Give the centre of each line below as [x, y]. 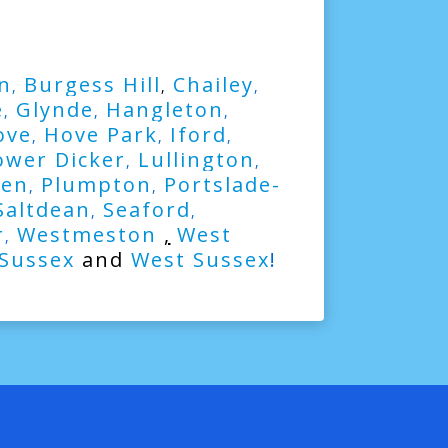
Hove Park [100, 134]
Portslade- [222, 184]
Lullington [196, 159]
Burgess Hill [92, 84]
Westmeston [90, 234]
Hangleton [164, 109]
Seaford [146, 209]
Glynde [54, 109]
